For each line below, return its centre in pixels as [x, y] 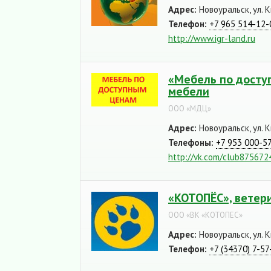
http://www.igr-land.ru [212, 38]
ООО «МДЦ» [190, 109]
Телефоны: [191, 142]
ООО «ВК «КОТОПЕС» [205, 215]
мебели [189, 91]
